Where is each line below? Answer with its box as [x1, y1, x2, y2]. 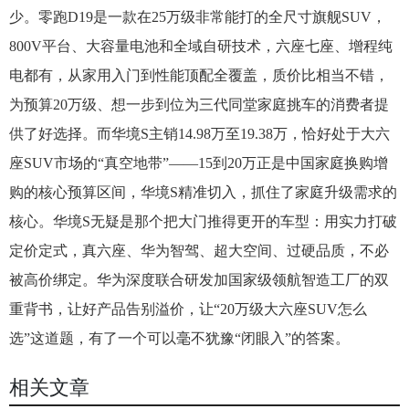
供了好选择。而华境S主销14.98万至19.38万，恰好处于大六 [9, 125, 390, 142]
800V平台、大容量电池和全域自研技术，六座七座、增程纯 [9, 37, 393, 54]
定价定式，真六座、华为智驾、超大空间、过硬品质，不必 [9, 242, 389, 258]
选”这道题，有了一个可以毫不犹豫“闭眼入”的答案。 [9, 330, 350, 346]
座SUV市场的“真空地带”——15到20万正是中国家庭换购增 [9, 154, 388, 171]
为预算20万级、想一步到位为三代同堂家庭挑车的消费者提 [9, 96, 389, 112]
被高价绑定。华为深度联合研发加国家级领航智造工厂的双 [9, 271, 389, 288]
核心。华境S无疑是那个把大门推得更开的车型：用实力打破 [9, 213, 397, 229]
